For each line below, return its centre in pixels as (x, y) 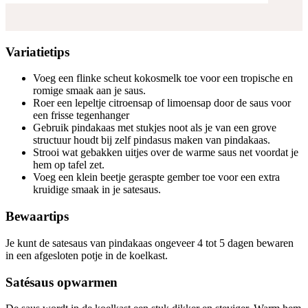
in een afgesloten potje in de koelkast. (87, 255)
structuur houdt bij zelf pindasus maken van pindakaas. (152, 140)
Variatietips (37, 52)
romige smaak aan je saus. (89, 91)
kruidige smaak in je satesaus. (97, 190)
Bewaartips (37, 217)
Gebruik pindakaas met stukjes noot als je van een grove (155, 128)
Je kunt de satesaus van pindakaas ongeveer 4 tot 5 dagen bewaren (150, 243)
